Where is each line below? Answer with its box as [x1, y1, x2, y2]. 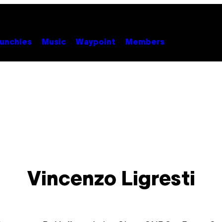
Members [125, 39, 165, 46]
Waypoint [76, 39, 115, 46]
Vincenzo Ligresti [27, 171, 195, 190]
